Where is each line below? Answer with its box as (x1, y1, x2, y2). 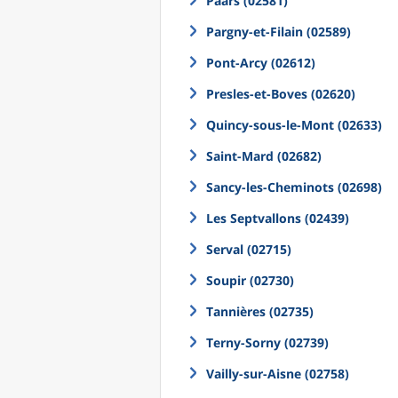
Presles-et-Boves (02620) (206, 85, 355, 102)
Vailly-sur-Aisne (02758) (206, 365, 349, 382)
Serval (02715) (206, 241, 291, 258)
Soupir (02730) (206, 272, 294, 289)
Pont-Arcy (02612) (206, 54, 315, 71)
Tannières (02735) (206, 303, 314, 320)
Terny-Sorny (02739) (206, 334, 329, 351)
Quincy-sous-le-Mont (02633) (206, 116, 382, 133)
